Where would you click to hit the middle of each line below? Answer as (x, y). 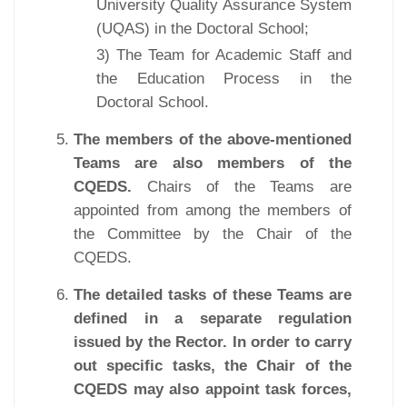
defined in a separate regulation (213, 318)
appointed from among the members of (213, 210)
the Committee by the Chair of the (213, 233)
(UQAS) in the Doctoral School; (203, 28)
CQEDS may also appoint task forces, (213, 389)
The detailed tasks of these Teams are (213, 294)
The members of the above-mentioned (213, 139)
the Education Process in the (224, 78)
